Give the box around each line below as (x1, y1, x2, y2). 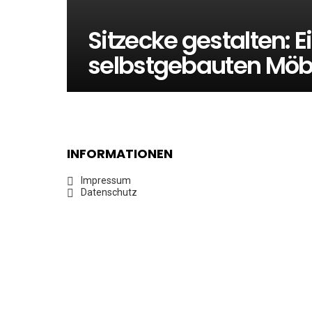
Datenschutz (81, 187, 137, 198)
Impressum (81, 175, 131, 186)
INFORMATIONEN (67, 145, 173, 162)
